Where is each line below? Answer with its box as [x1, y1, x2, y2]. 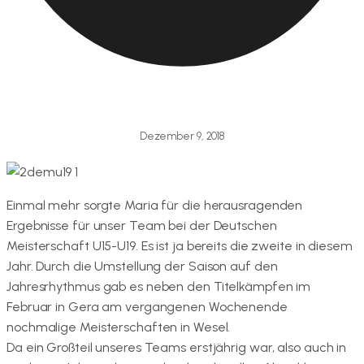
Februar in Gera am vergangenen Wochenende [6, 298, 288, 314]
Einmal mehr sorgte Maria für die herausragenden [6, 197, 303, 213]
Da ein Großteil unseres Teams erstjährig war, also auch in [6, 339, 347, 355]
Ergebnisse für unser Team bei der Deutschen [6, 217, 277, 233]
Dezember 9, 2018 [139, 129, 225, 142]
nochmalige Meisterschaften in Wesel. [6, 318, 231, 335]
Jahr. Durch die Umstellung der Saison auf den [6, 258, 278, 274]
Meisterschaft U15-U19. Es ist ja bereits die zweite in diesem [6, 237, 353, 253]
